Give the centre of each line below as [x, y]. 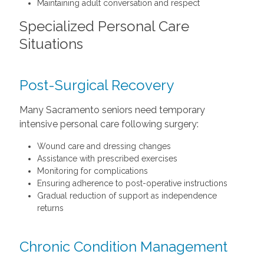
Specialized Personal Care [104, 26]
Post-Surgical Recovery [96, 85]
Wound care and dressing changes [104, 146]
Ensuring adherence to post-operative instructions [132, 183]
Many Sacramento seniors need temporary [112, 110]
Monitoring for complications [92, 171]
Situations [51, 44]
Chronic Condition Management [123, 247]
